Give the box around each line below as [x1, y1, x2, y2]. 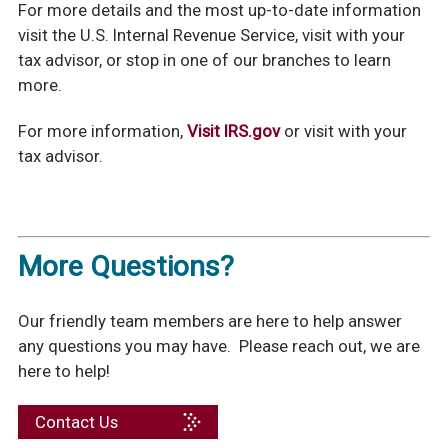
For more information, [17, 120, 187, 141]
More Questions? [17, 250, 234, 284]
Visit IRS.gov [186, 120, 280, 141]
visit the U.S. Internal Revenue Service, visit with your [17, 24, 405, 45]
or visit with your [279, 120, 407, 141]
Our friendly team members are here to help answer [17, 311, 402, 332]
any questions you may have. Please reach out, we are [17, 336, 420, 357]
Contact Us [34, 411, 118, 432]
